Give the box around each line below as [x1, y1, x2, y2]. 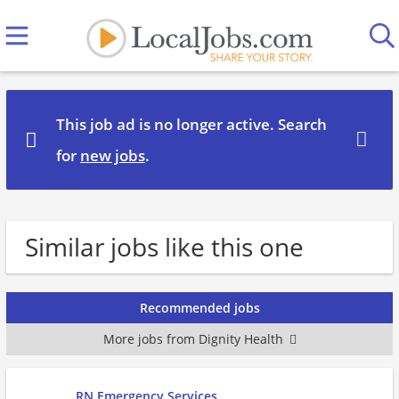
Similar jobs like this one [25, 230, 304, 264]
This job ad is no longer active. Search [56, 114, 327, 134]
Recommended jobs [139, 299, 260, 316]
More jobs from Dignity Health [102, 330, 283, 347]
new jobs [80, 145, 145, 166]
